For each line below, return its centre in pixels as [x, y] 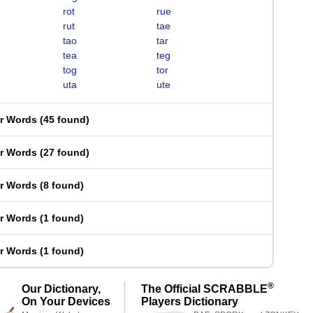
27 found [65, 152]
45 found [65, 119]
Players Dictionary [190, 301]
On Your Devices [66, 301]
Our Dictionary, [61, 289]
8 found [62, 185]
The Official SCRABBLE [204, 289]
